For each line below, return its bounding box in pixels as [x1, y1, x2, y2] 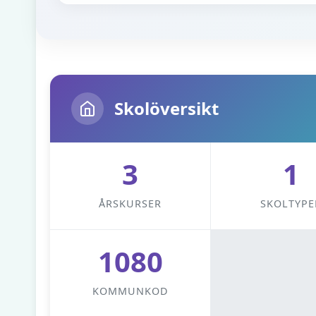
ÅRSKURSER [99, 197, 162, 210]
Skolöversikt [114, 97, 219, 120]
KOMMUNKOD [92, 284, 169, 298]
